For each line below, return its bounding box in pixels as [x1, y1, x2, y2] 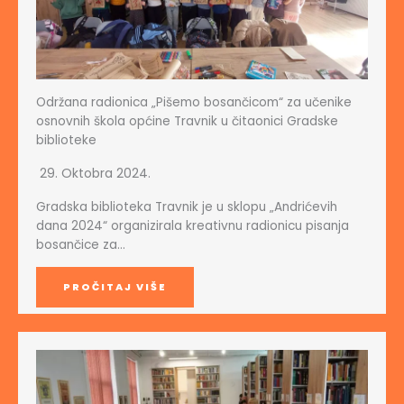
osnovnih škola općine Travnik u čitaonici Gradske [36, 112, 338, 130]
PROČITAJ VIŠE [63, 280, 167, 294]
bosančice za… [36, 235, 125, 253]
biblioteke [36, 131, 96, 149]
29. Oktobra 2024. [40, 163, 151, 182]
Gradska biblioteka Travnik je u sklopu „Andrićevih [36, 197, 337, 216]
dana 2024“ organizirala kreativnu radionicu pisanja [36, 216, 349, 234]
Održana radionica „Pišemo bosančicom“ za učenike [36, 93, 352, 111]
